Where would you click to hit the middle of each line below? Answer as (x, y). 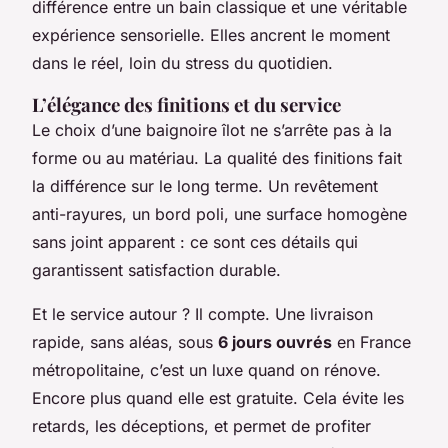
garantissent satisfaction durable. (156, 270)
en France (371, 342)
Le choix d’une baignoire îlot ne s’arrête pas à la (212, 130)
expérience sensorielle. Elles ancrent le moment (211, 35)
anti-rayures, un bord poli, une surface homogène (219, 214)
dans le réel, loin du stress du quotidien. (182, 63)
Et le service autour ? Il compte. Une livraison (202, 314)
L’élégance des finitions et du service (186, 105)
